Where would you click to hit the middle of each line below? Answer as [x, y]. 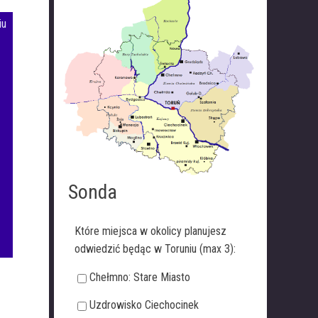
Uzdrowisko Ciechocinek [144, 305]
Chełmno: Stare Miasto [140, 278]
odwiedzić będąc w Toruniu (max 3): [155, 249]
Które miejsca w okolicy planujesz [150, 231]
